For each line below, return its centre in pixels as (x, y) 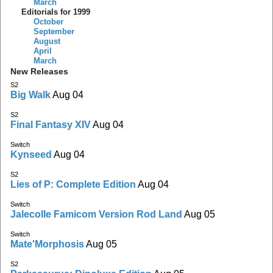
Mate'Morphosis (47, 244)
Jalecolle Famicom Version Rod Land (96, 214)
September (54, 31)
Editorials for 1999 (56, 12)
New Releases (39, 71)
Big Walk (30, 94)
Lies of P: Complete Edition (73, 184)
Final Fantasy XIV (51, 124)
